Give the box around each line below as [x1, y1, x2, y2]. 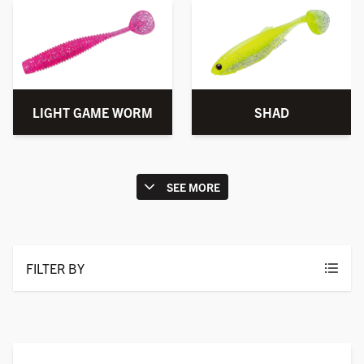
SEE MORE [166, 180, 220, 195]
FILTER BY [26, 260, 84, 277]
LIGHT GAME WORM [32, 104, 153, 121]
